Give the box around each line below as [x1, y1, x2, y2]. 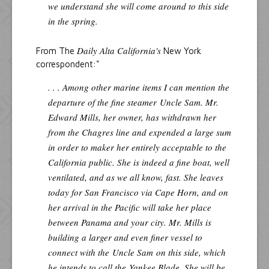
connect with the [48, 246, 112, 258]
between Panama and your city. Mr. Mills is [48, 216, 211, 228]
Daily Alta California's [77, 44, 161, 56]
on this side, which [153, 246, 226, 258]
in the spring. [48, 14, 98, 27]
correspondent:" [36, 58, 100, 69]
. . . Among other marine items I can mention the [48, 80, 229, 93]
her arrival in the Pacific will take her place [48, 201, 211, 213]
